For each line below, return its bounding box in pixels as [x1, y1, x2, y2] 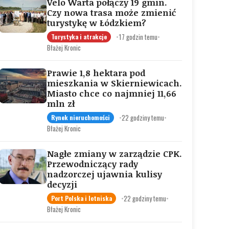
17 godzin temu [119, 31, 157, 42]
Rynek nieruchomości [51, 113, 110, 122]
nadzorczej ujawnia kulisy [47, 168, 162, 180]
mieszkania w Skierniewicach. [47, 77, 182, 89]
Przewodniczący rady [47, 158, 138, 170]
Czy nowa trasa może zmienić [47, 7, 176, 18]
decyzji [47, 178, 77, 190]
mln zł [47, 98, 75, 109]
